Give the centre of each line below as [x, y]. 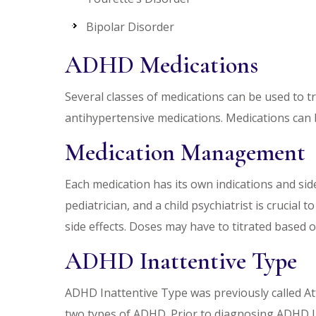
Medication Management [185, 153]
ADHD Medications [162, 65]
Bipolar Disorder [130, 27]
